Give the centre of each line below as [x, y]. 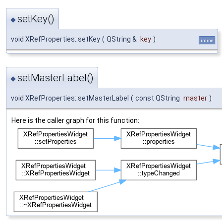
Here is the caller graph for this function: [75, 121]
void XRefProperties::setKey [55, 39]
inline [207, 41]
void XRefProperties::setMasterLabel [70, 98]
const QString [158, 98]
